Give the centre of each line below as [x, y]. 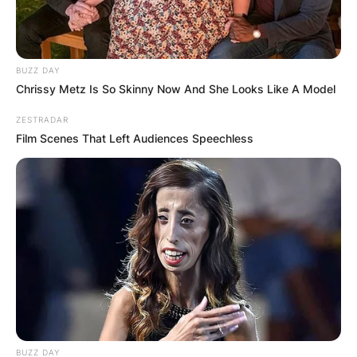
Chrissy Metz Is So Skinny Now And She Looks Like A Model [176, 89]
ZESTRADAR [42, 120]
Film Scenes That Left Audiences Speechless [135, 139]
